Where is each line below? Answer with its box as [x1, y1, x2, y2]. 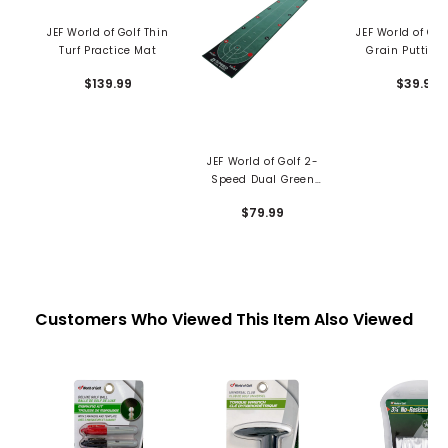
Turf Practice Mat [59, 42, 157, 58]
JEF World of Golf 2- [207, 153, 319, 169]
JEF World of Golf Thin [47, 24, 169, 40]
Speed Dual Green [210, 171, 315, 187]
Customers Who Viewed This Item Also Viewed [35, 307, 413, 331]
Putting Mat [228, 189, 297, 205]
